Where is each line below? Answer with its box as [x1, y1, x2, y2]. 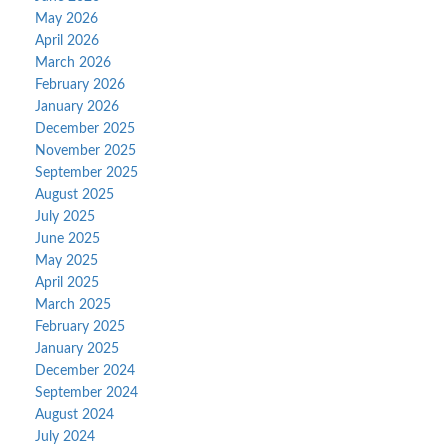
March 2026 [35, 56, 111, 70]
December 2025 [35, 122, 135, 136]
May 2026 [35, 12, 98, 26]
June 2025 [35, 232, 100, 246]
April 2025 [35, 276, 99, 290]
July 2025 [35, 210, 95, 224]
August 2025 [35, 188, 114, 202]
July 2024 [35, 430, 95, 444]
